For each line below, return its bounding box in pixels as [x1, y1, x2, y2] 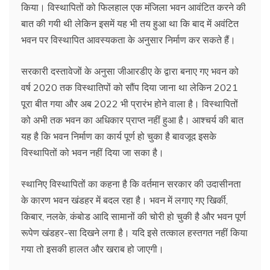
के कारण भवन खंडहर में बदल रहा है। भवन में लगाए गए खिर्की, [21, 193, 228, 206]
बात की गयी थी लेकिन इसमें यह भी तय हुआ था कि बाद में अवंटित [21, 17, 239, 30]
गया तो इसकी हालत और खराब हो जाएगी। [21, 242, 164, 255]
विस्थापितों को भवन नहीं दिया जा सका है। [21, 146, 164, 159]
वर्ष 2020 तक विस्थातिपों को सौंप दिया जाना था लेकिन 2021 [21, 81, 238, 93]
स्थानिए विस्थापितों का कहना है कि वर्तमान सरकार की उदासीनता [21, 177, 241, 190]
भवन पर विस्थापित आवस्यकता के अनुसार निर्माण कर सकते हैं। [21, 33, 236, 46]
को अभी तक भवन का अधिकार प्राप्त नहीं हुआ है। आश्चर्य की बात [21, 113, 243, 126]
